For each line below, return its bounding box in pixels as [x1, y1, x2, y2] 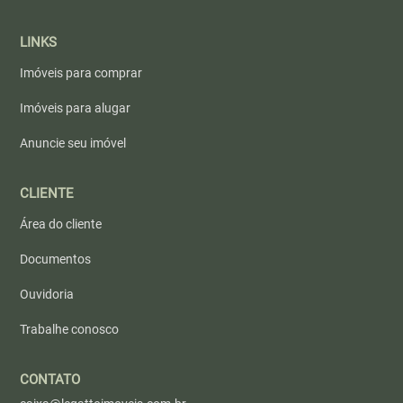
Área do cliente [20, 216, 103, 231]
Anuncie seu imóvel [20, 135, 127, 150]
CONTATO [20, 371, 81, 388]
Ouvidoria [20, 286, 75, 301]
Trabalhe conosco [20, 321, 120, 336]
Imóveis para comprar [20, 65, 143, 80]
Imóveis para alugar [20, 100, 131, 115]
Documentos [20, 251, 92, 266]
